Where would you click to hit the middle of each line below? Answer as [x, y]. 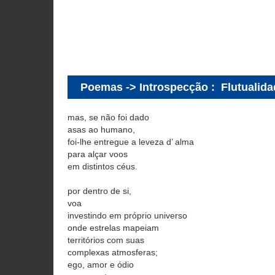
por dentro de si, [99, 191]
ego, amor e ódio [101, 265]
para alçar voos [98, 154]
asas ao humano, [101, 130]
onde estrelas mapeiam [113, 228]
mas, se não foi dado [108, 117]
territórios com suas [106, 240]
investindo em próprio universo [127, 215]
